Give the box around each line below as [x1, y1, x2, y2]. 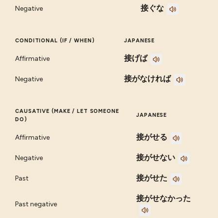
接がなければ [124, 74, 171, 83]
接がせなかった [136, 194, 191, 203]
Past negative [15, 200, 57, 209]
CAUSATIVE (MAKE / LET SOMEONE [15, 108, 119, 115]
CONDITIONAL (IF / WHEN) [15, 37, 95, 44]
